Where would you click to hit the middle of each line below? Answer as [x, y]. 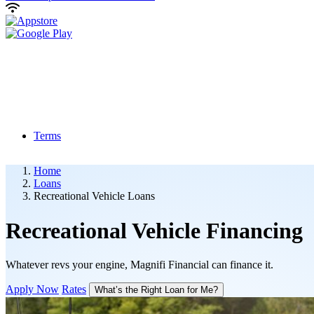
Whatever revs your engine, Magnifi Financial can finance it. [139, 265]
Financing [254, 230]
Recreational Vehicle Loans [94, 196]
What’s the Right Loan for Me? [172, 290]
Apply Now [32, 289]
